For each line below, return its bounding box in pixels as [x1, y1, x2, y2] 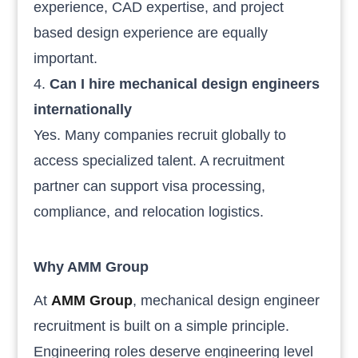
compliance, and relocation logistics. [34, 203, 265, 220]
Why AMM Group [34, 258, 149, 275]
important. [34, 50, 98, 66]
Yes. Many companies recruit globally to [34, 126, 287, 143]
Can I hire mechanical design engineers [50, 75, 320, 92]
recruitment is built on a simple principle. [34, 317, 290, 334]
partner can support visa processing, [34, 177, 266, 194]
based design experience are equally [34, 24, 268, 41]
